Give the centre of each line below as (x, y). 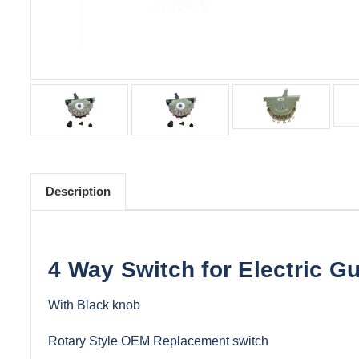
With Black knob (94, 305)
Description (78, 192)
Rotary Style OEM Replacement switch (158, 341)
